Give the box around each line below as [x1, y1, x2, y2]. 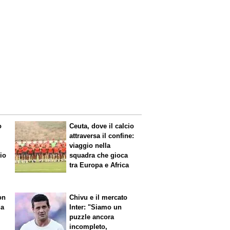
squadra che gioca [69, 151, 128, 160]
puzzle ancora [69, 213, 114, 221]
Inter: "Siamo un [69, 203, 122, 211]
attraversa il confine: [69, 132, 135, 140]
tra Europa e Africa [69, 161, 129, 169]
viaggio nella [69, 142, 111, 150]
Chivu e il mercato [69, 193, 128, 201]
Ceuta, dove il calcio [69, 122, 135, 130]
